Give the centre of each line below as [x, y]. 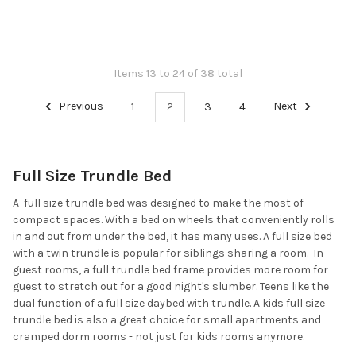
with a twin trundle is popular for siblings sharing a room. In [168, 253]
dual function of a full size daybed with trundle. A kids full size [169, 304]
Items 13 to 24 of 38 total [178, 74]
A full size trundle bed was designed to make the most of [158, 203]
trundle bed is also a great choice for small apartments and [167, 320]
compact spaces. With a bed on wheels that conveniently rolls [174, 220]
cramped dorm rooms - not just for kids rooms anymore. [159, 337]
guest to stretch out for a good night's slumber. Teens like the [171, 287]
